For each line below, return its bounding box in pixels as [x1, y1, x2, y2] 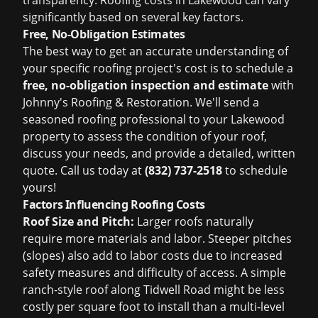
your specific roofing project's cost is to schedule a [23, 60, 293, 76]
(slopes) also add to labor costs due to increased [23, 248, 283, 263]
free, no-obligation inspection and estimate [23, 77, 268, 93]
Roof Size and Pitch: [23, 214, 134, 229]
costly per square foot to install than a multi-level [23, 299, 285, 314]
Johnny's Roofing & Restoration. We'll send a [23, 94, 259, 110]
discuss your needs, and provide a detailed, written [23, 146, 295, 161]
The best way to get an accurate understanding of [23, 43, 288, 59]
